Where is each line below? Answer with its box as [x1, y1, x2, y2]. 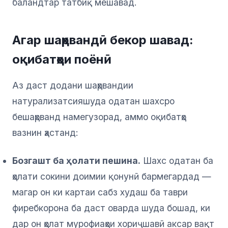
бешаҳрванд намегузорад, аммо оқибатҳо [12, 111, 186, 123]
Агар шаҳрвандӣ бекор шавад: [12, 33, 193, 48]
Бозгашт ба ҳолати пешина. [12, 155, 140, 166]
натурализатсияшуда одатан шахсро [12, 96, 175, 107]
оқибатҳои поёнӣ [12, 52, 111, 67]
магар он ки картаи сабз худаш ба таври [12, 187, 188, 198]
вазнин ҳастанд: [12, 127, 78, 138]
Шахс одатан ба [140, 155, 213, 166]
